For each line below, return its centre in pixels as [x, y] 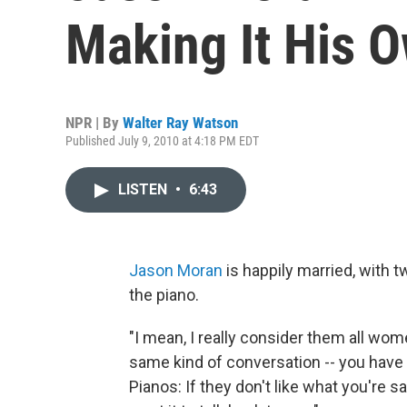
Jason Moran [176, 270]
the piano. [164, 295]
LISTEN [144, 189]
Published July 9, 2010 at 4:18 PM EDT [162, 141]
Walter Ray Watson [180, 123]
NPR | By [94, 123]
